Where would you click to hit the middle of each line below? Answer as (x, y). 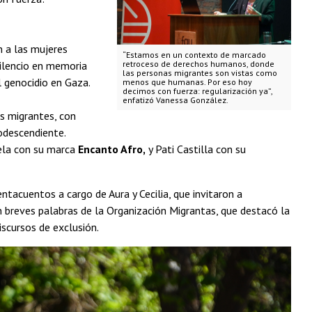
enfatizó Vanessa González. (175, 100)
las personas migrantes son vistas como (200, 73)
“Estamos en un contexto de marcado (194, 55)
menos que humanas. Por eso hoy (187, 82)
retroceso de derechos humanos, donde (198, 64)
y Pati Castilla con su (196, 149)
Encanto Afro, (112, 149)
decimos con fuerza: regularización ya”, (197, 91)
